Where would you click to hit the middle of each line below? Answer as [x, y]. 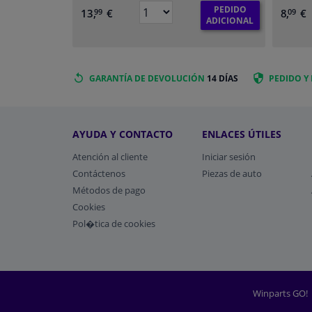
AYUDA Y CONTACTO [123, 134]
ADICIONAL [230, 21]
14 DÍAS [221, 79]
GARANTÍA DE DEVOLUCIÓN [147, 79]
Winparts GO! [281, 293]
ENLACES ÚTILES [242, 134]
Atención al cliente [110, 156]
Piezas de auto [232, 173]
